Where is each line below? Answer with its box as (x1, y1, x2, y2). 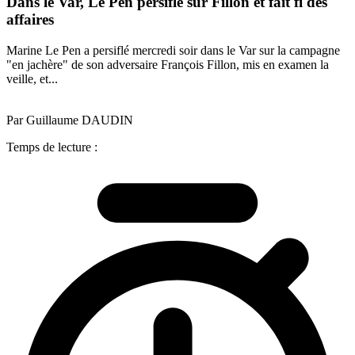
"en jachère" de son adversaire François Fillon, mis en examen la (6, 57, 329, 71)
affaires (6, 11, 54, 29)
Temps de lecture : (6, 139, 97, 154)
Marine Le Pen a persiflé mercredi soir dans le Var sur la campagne (6, 43, 340, 57)
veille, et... (6, 71, 58, 86)
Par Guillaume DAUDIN (6, 113, 133, 127)
